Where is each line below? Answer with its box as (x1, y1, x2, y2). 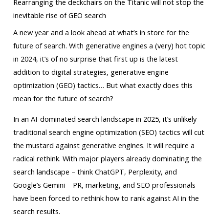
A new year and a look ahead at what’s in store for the (13, 27, 189, 37)
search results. (13, 206, 60, 216)
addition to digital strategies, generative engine (13, 67, 169, 77)
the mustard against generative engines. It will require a (13, 140, 195, 150)
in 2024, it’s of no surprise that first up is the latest (13, 54, 178, 64)
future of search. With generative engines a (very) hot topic (13, 41, 205, 50)
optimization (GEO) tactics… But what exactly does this (13, 80, 193, 90)
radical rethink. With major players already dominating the (13, 153, 202, 163)
